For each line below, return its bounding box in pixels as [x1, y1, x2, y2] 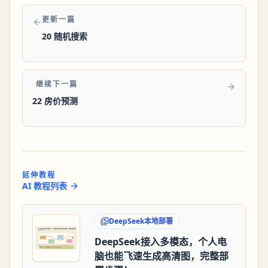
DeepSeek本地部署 [109, 216, 173, 227]
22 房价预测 [32, 95, 78, 107]
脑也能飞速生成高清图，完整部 [95, 249, 229, 263]
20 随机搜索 [42, 31, 87, 42]
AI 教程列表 [22, 180, 67, 192]
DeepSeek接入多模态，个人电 [95, 235, 227, 249]
